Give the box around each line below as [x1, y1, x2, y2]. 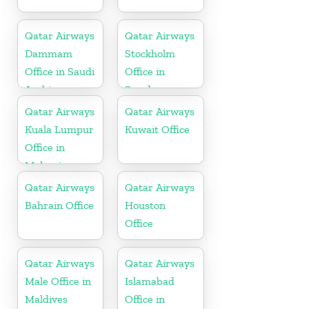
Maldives [25, 292, 68, 306]
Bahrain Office [25, 199, 94, 212]
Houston [125, 199, 166, 212]
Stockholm [125, 47, 176, 61]
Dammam [25, 47, 72, 61]
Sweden [125, 83, 163, 97]
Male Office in [25, 275, 91, 288]
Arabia [25, 83, 57, 97]
